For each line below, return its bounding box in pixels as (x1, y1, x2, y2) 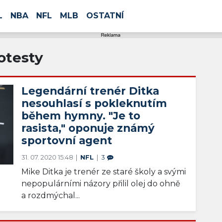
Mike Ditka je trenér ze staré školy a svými (21, 167, 186, 177)
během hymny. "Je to (21, 109, 141, 122)
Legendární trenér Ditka (21, 84, 160, 98)
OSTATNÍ (86, 11, 124, 20)
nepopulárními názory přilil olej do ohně (21, 179, 181, 189)
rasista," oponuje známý (21, 121, 155, 135)
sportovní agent (21, 134, 112, 147)
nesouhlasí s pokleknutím (21, 97, 167, 110)
